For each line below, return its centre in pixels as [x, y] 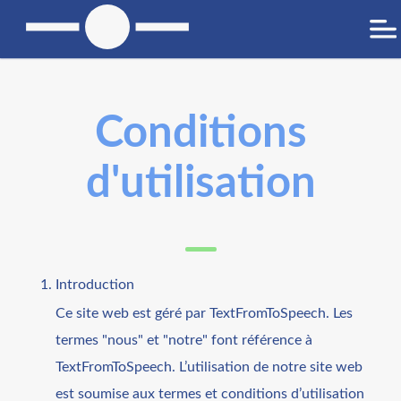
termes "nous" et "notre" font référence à [184, 340]
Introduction [95, 284]
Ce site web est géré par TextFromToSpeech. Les [205, 313]
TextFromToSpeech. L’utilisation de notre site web [209, 367]
